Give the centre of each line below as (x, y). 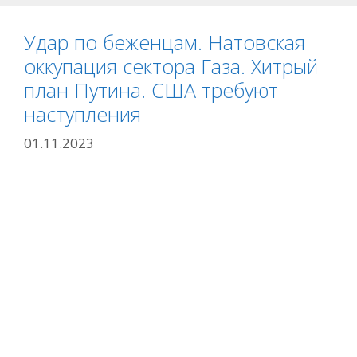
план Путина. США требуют (151, 90)
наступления (82, 114)
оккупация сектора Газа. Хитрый (171, 66)
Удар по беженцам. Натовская (165, 42)
